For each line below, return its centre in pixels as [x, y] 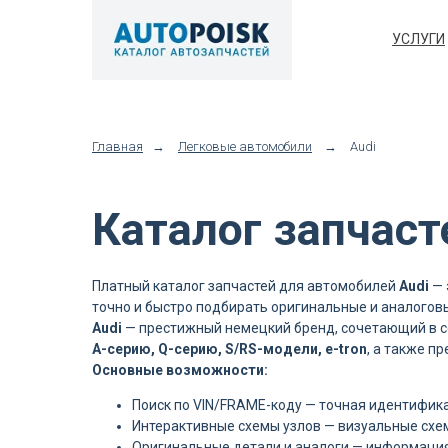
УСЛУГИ [418, 39]
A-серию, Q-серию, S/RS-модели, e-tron [229, 349]
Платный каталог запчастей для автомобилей [245, 286]
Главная [117, 146]
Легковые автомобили [245, 146]
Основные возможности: [180, 370]
